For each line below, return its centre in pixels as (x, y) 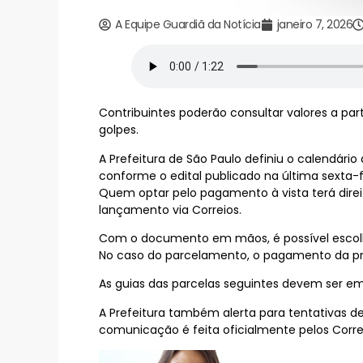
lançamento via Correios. (170, 209)
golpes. (119, 130)
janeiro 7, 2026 (314, 25)
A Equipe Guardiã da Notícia (188, 25)
